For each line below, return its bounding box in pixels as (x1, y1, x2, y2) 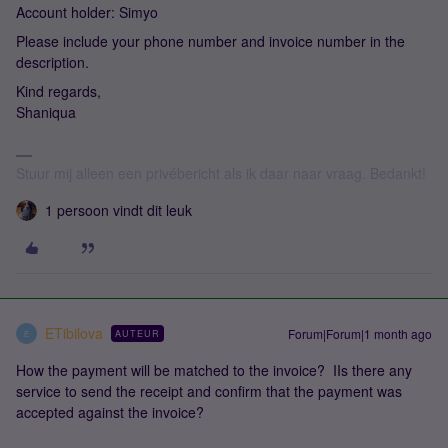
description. (16, 52, 89, 72)
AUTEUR (115, 327, 160, 340)
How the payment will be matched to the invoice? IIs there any (16, 360, 412, 380)
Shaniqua (16, 102, 76, 122)
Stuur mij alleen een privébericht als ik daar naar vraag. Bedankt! (16, 163, 430, 183)
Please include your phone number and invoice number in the (16, 31, 405, 51)
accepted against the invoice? (16, 402, 204, 422)
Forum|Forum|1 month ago (288, 325, 432, 342)
